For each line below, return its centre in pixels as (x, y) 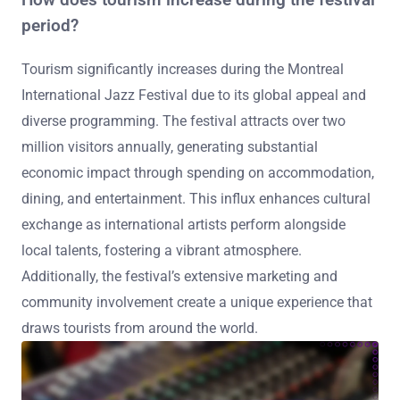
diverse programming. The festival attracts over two (183, 121)
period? (50, 26)
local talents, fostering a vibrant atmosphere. (162, 250)
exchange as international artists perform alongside (183, 224)
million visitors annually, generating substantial (170, 146)
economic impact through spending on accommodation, (198, 172)
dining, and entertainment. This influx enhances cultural (196, 198)
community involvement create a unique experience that (197, 302)
